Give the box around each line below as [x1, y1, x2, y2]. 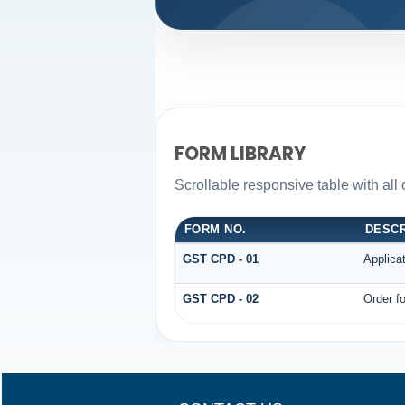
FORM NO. [184, 221, 247, 236]
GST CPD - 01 [182, 251, 259, 266]
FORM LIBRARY [174, 141, 306, 167]
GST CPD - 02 [182, 291, 259, 306]
